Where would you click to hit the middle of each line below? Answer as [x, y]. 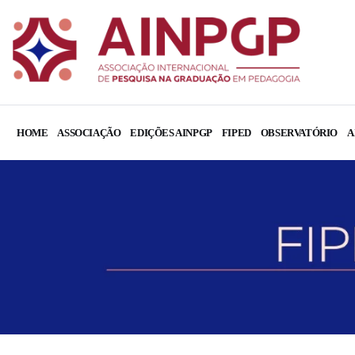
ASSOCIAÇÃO [89, 132]
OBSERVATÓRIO [299, 132]
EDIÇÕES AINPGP [171, 132]
